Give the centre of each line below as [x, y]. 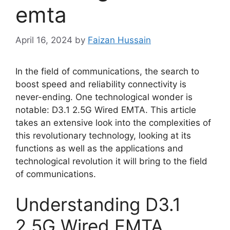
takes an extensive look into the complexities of [113, 122]
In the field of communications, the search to [107, 71]
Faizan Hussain [119, 40]
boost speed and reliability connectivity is [101, 84]
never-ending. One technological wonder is [104, 97]
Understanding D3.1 [98, 205]
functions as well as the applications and [99, 148]
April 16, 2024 [44, 40]
